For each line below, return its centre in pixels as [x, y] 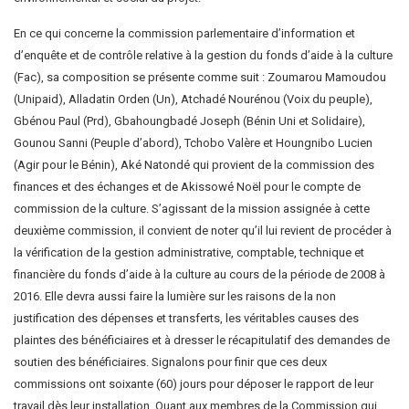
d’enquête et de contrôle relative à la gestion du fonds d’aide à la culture [203, 55]
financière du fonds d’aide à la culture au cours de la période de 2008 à [199, 274]
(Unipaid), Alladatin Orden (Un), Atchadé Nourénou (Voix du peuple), [193, 99]
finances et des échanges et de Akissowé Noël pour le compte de [187, 186]
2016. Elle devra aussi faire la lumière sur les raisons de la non [175, 296]
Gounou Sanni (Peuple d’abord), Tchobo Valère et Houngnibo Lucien [193, 142]
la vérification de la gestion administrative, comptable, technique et [189, 252]
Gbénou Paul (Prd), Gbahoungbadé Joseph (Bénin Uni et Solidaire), [189, 121]
